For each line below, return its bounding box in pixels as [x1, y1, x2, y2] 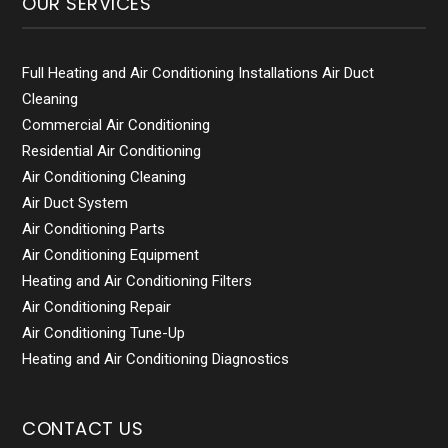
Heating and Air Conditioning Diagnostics [22, 350, 290, 369]
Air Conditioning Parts [22, 220, 166, 239]
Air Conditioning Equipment [22, 246, 200, 265]
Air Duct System [22, 194, 129, 213]
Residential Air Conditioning [22, 142, 202, 161]
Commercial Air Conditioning [22, 116, 211, 135]
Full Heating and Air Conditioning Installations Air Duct [22, 64, 375, 83]
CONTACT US [22, 416, 144, 442]
